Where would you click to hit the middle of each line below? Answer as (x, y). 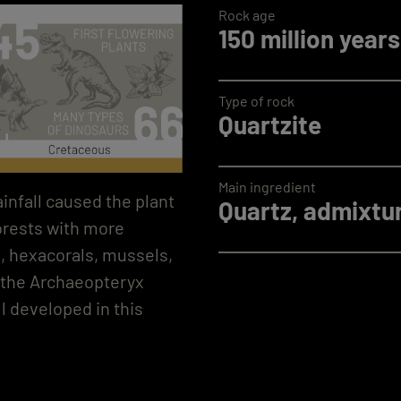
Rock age (247, 14)
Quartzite (270, 124)
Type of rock (256, 100)
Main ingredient (267, 186)
